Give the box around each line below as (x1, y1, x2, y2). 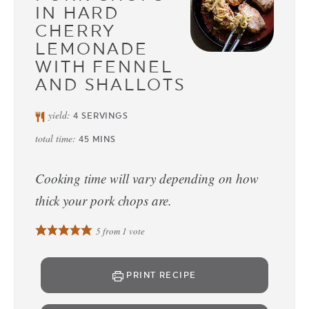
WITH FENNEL (35, 57, 173, 77)
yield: (48, 108, 74, 121)
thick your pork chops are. (35, 192, 172, 209)
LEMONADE (35, 39, 149, 59)
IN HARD (35, 3, 120, 23)
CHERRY (35, 21, 117, 41)
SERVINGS (81, 111, 128, 121)
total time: (35, 132, 79, 145)
